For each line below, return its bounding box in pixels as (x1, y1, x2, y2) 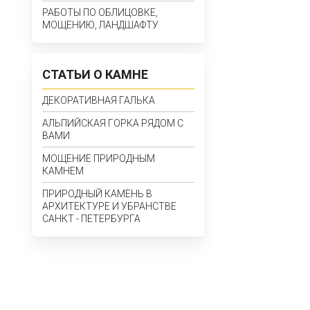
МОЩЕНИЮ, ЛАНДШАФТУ (42, 19, 158, 30)
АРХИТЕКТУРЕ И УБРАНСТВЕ (42, 201, 176, 212)
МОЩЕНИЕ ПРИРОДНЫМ (42, 153, 155, 164)
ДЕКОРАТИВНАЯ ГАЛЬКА (42, 95, 155, 106)
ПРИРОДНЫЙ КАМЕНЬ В (42, 188, 152, 199)
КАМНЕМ (42, 165, 84, 176)
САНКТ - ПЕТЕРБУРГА (42, 213, 140, 224)
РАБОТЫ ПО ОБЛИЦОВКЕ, (42, 7, 158, 18)
